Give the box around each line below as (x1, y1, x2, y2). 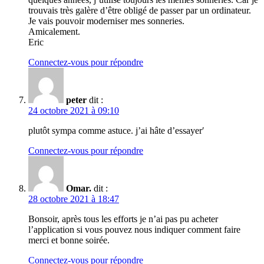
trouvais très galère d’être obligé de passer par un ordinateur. (28, 5, 251, 16)
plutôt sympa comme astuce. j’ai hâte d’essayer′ (28, 126, 204, 136)
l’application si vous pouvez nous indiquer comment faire (28, 225, 240, 235)
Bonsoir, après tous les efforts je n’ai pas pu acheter (28, 214, 218, 225)
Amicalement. (28, 27, 80, 37)
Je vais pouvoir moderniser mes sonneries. (28, 16, 184, 27)
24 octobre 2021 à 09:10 (28, 105, 119, 116)
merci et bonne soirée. (28, 235, 110, 246)
